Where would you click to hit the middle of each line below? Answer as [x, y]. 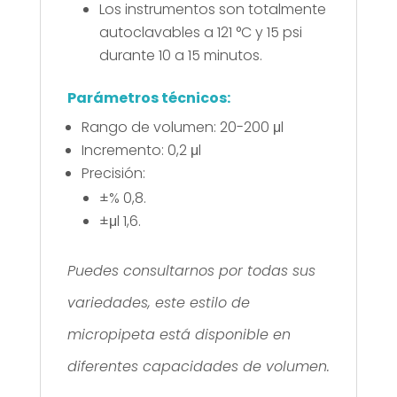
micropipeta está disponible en [179, 334]
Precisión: [113, 173]
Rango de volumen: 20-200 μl [182, 127]
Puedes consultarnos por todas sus [191, 270]
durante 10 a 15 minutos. [180, 55]
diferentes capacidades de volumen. [198, 366]
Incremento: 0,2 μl [141, 150]
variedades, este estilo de [158, 302]
